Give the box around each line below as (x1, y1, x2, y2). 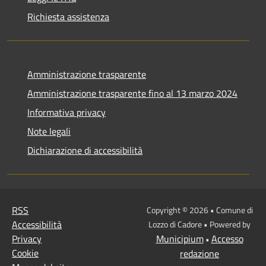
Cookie (12, 245, 39, 260)
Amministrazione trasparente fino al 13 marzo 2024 (27, 85, 237, 100)
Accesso (211, 231, 243, 246)
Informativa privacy (27, 104, 106, 119)
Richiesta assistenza (27, 9, 109, 24)
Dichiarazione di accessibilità (27, 142, 142, 157)
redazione (180, 246, 219, 261)
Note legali (27, 123, 71, 138)
